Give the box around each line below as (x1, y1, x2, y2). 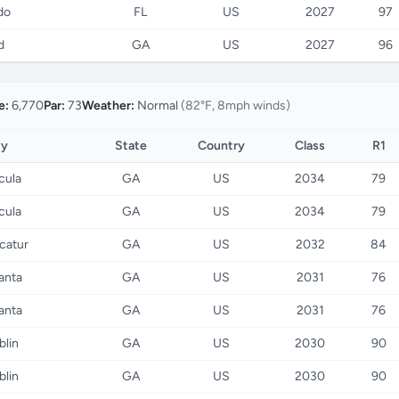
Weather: (82, 98, 134, 113)
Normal (137, 98, 178, 113)
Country (197, 138, 245, 153)
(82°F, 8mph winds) (181, 98, 290, 113)
